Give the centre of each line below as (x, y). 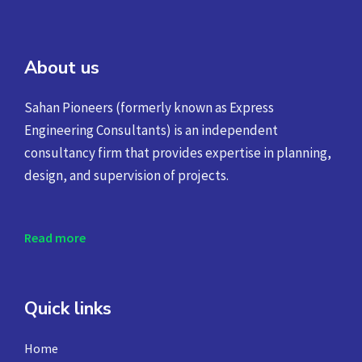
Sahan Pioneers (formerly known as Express (149, 108)
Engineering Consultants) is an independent (151, 130)
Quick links (68, 309)
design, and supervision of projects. (126, 176)
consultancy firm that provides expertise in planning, (178, 153)
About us (62, 68)
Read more (55, 238)
